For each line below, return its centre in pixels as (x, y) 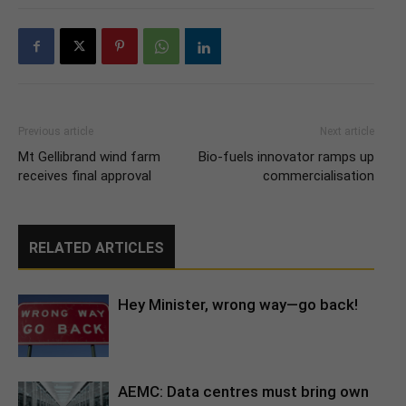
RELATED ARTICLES (97, 248)
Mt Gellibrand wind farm (89, 157)
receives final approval (85, 176)
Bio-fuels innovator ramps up (286, 157)
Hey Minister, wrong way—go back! (238, 304)
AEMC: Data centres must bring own (243, 391)
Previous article (56, 131)
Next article (347, 131)
